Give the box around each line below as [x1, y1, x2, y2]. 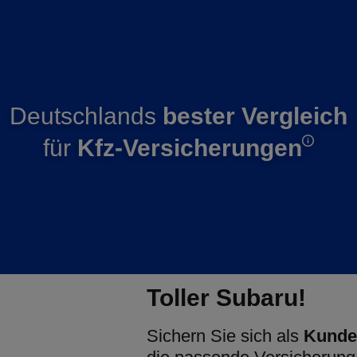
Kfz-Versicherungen [77, 135, 302, 161]
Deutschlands [10, 103, 163, 129]
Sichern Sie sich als [147, 326, 304, 346]
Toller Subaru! [147, 284, 306, 311]
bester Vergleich [163, 103, 347, 129]
